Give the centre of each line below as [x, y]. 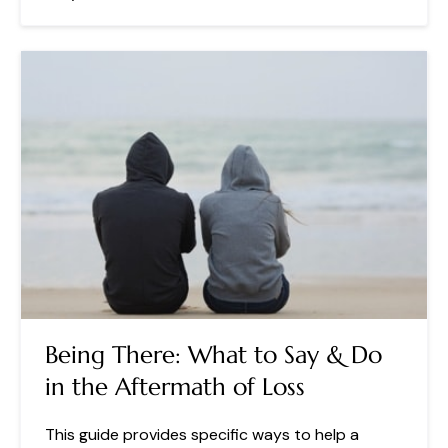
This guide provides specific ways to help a [202, 435]
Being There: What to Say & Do [213, 355]
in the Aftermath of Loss [175, 387]
